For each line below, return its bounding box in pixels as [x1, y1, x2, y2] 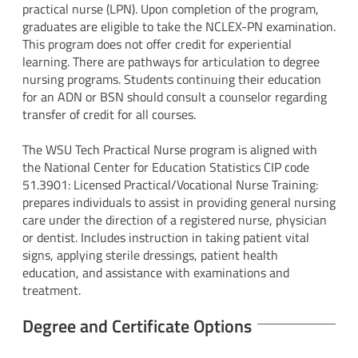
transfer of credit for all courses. [22, 105, 196, 125]
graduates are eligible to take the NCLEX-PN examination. [22, 17, 336, 37]
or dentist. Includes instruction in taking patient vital [22, 228, 309, 248]
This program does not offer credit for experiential [22, 34, 292, 54]
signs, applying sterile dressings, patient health [22, 245, 278, 265]
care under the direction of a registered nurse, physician [22, 210, 327, 230]
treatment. [22, 280, 81, 300]
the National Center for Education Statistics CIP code [22, 157, 309, 177]
